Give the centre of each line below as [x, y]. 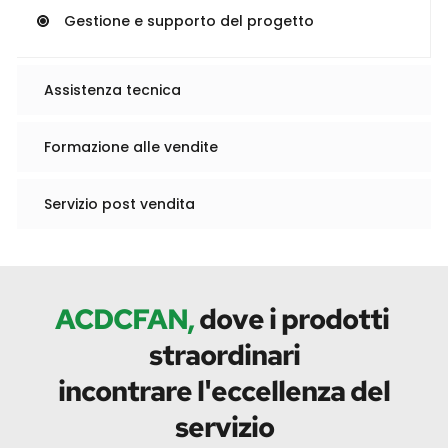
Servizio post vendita [119, 203]
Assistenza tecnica [112, 89]
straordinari [224, 354]
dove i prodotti [293, 318]
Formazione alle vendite [131, 146]
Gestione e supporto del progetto [189, 20]
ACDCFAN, [126, 318]
